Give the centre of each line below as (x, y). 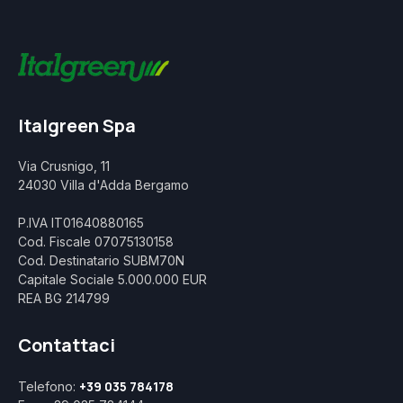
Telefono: (49, 386)
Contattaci (67, 345)
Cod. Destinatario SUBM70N (101, 261)
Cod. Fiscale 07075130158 (96, 242)
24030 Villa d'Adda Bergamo (103, 185)
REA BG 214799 (64, 299)
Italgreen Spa (77, 126)
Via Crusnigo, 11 (64, 166)
